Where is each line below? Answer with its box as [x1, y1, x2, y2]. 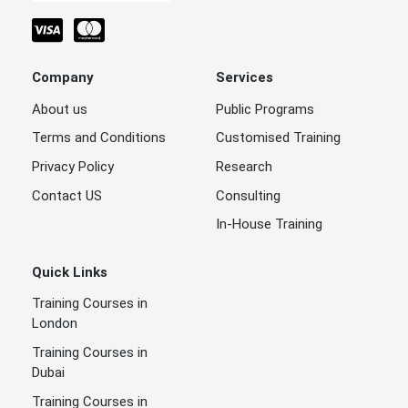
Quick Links [32, 263, 107, 280]
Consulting [215, 187, 280, 204]
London [32, 315, 77, 332]
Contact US [32, 187, 102, 204]
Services [215, 68, 273, 86]
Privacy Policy [32, 158, 114, 175]
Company [32, 68, 94, 86]
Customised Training [215, 129, 341, 147]
